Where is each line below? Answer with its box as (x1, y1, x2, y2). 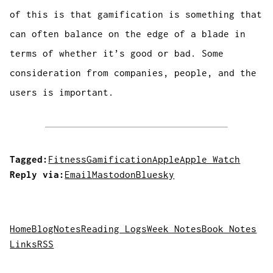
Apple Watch (180, 154, 241, 165)
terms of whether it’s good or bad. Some (10, 48, 224, 58)
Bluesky (136, 169, 175, 180)
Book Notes (202, 224, 257, 234)
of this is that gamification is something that (10, 9, 263, 19)
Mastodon (92, 169, 136, 180)
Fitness (48, 154, 87, 165)
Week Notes (147, 224, 202, 234)
